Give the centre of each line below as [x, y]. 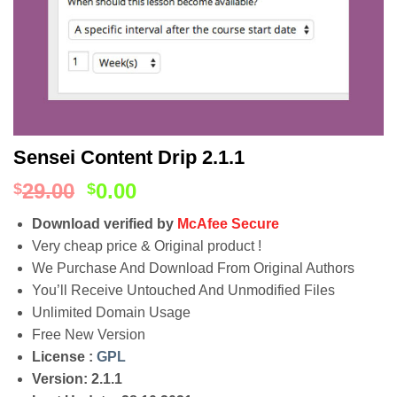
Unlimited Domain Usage [111, 312]
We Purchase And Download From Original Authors [193, 268]
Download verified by [104, 224]
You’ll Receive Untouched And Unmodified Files [183, 290]
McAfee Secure [228, 224]
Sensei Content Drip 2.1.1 [129, 157]
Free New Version [88, 335]
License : [64, 357]
